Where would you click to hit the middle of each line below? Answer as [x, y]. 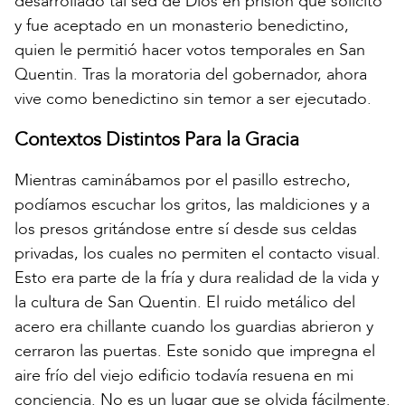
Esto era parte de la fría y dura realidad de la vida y [197, 278]
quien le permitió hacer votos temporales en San [190, 51]
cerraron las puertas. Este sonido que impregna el [195, 352]
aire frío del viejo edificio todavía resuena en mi [184, 376]
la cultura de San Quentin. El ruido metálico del [185, 303]
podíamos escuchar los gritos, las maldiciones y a [192, 205]
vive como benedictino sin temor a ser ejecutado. [193, 99]
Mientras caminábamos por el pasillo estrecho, [183, 181]
